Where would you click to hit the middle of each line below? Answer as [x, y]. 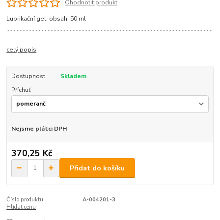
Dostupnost [28, 76]
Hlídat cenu [21, 207]
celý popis [22, 49]
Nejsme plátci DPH [39, 128]
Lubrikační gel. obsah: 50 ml [46, 18]
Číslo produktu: [26, 199]
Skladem [73, 76]
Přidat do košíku [97, 168]
